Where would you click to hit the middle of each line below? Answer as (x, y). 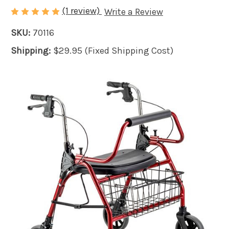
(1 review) (82, 10)
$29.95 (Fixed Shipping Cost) (113, 50)
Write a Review (133, 12)
